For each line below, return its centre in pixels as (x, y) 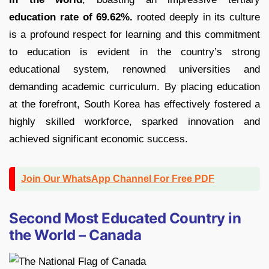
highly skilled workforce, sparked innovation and (134, 122)
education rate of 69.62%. (71, 17)
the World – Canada (75, 235)
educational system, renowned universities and (134, 70)
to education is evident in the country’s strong (134, 52)
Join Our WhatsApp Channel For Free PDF (118, 179)
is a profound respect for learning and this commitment (134, 35)
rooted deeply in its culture (196, 17)
